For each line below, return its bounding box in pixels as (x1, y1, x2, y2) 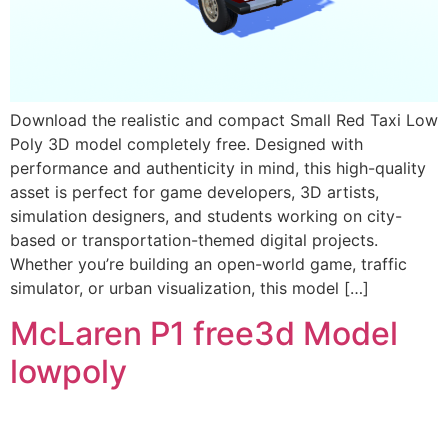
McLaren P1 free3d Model (10, 313, 398, 353)
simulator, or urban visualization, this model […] (10, 278, 369, 299)
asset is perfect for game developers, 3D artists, (10, 182, 379, 203)
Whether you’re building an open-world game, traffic (10, 254, 407, 275)
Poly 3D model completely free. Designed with (10, 134, 363, 155)
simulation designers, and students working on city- (10, 206, 402, 227)
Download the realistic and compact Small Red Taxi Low (10, 110, 438, 131)
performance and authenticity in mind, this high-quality (10, 158, 426, 179)
